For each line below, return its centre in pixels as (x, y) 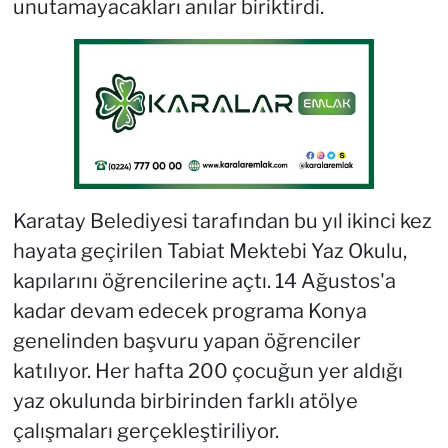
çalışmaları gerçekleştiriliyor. (145, 431)
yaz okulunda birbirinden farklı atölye (185, 401)
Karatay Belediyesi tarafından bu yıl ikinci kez (222, 221)
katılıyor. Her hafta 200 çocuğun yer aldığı (207, 371)
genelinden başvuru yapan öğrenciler (186, 341)
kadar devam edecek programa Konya (189, 311)
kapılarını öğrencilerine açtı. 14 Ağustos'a (204, 281)
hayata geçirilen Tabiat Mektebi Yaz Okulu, (209, 251)
